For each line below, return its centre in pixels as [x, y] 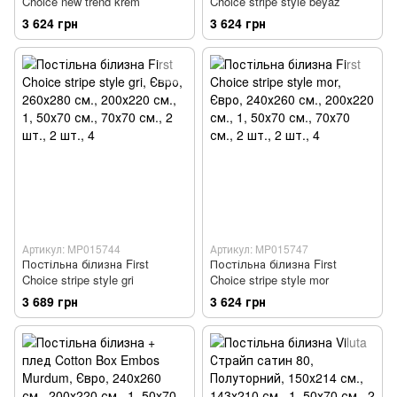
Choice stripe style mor [269, 279]
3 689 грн [50, 301]
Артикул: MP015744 [71, 248]
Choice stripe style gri [78, 279]
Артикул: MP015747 [259, 248]
